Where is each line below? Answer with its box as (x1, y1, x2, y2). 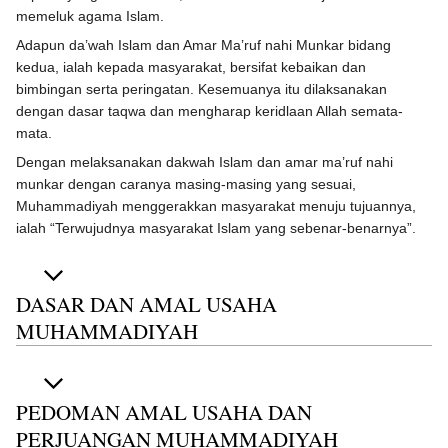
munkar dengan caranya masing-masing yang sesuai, (16, 175, 356, 192)
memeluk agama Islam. (16, 7, 164, 24)
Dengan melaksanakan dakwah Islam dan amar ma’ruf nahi (16, 153, 393, 170)
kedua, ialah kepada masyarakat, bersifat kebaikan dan (16, 58, 366, 75)
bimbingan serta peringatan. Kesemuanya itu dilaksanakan (16, 80, 387, 97)
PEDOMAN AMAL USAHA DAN (16, 397, 312, 426)
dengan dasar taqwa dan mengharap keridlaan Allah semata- (16, 102, 403, 119)
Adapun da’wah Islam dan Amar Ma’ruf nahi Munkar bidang (16, 36, 391, 53)
